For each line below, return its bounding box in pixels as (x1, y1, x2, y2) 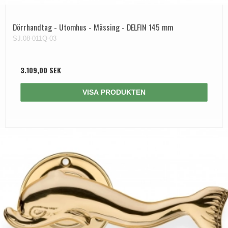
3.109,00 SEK (20, 65, 61, 76)
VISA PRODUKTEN (82, 88, 146, 97)
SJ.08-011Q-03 (13, 35, 56, 43)
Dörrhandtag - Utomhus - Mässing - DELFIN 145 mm (13, 21, 173, 34)
